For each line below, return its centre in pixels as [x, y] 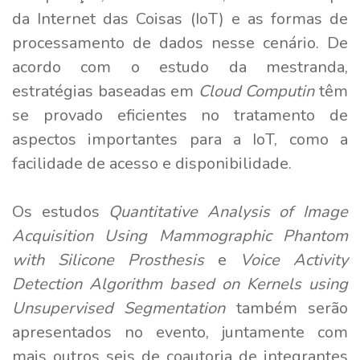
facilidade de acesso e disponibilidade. [152, 163]
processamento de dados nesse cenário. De [180, 43]
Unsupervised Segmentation [119, 308]
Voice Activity [294, 260]
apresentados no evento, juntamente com [180, 332]
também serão [287, 308]
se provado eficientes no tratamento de [180, 115]
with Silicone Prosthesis [108, 260]
